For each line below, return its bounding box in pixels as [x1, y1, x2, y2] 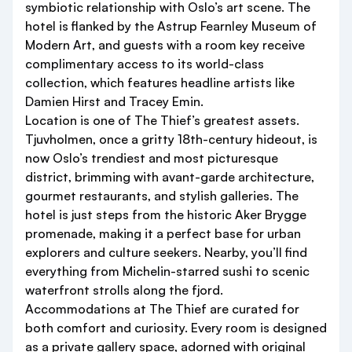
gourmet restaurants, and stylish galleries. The [25, 188, 299, 204]
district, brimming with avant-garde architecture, [25, 169, 314, 185]
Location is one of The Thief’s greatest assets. [25, 112, 299, 129]
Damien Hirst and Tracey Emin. [25, 93, 203, 110]
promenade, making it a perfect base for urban [25, 225, 301, 242]
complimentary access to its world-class [25, 56, 264, 72]
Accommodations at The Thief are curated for [25, 301, 299, 317]
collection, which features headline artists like [25, 75, 295, 91]
